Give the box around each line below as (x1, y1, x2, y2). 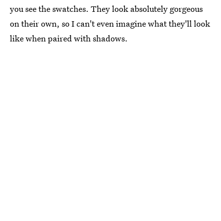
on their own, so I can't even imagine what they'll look (10, 17, 210, 29)
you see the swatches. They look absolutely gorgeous (10, 2, 203, 14)
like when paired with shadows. (10, 32, 128, 44)
